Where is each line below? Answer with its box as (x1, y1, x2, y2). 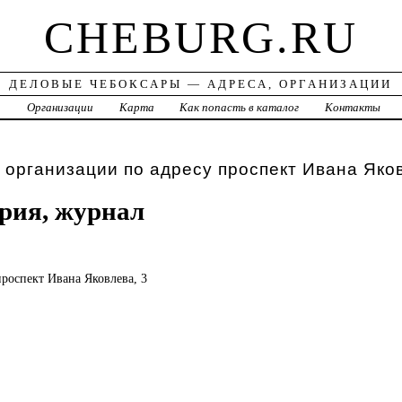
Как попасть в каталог (179, 100, 300, 115)
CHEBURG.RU (43, 13, 358, 64)
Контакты (325, 100, 381, 115)
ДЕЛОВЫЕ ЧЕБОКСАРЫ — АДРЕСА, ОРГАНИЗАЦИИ (9, 77, 393, 92)
